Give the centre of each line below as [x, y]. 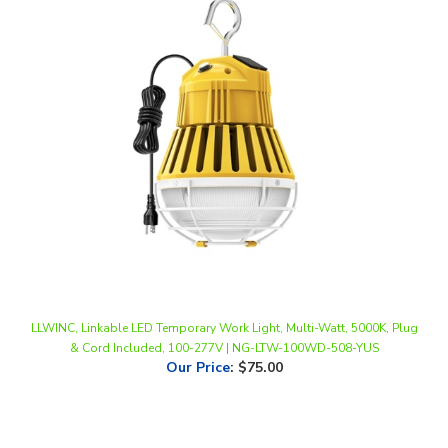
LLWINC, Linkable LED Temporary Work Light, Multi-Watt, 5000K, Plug [224, 294]
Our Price [197, 334]
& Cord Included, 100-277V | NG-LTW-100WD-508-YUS [224, 314]
